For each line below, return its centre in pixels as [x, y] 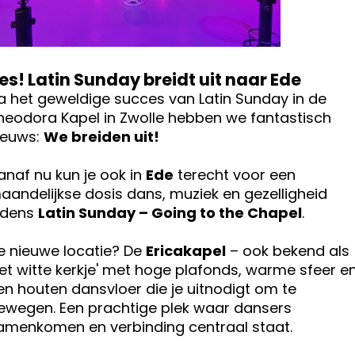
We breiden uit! [101, 137]
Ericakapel [186, 251]
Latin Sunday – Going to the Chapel [170, 213]
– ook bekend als [288, 251]
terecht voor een [235, 175]
